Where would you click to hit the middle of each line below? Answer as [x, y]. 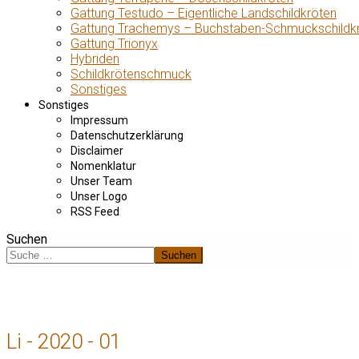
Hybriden [95, 59]
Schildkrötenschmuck [131, 74]
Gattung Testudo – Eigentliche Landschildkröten [204, 13]
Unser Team [101, 181]
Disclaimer [97, 151]
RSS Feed [95, 212]
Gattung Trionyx [114, 44]
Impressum [99, 120]
